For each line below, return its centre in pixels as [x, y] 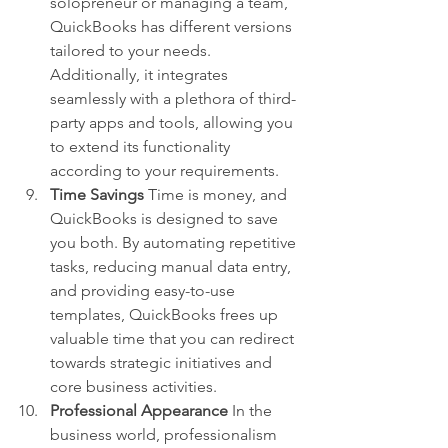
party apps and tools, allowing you [173, 122]
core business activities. [133, 386]
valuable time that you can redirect [174, 338]
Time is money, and [217, 194]
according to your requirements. [164, 170]
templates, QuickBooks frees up [166, 314]
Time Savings [97, 194]
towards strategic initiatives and [163, 362]
